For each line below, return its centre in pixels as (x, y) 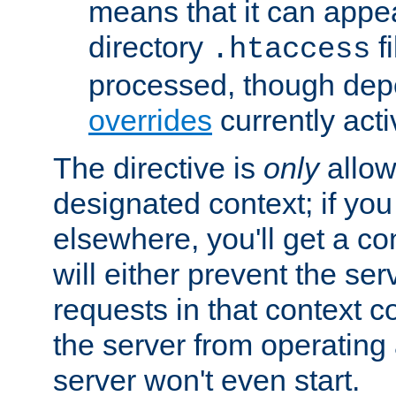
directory (150, 46)
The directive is (158, 168)
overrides (150, 120)
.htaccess (291, 49)
